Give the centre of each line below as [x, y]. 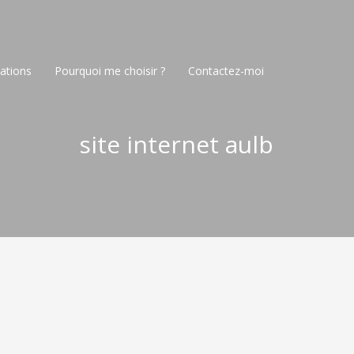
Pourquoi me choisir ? [110, 71]
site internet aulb [176, 144]
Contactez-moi [226, 71]
